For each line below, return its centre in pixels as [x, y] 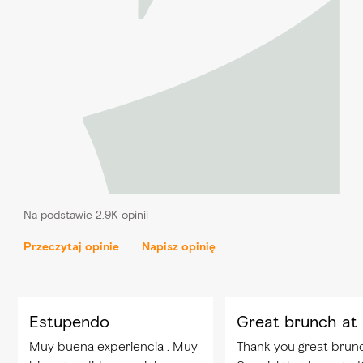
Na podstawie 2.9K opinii [85, 216]
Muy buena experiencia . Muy [113, 347]
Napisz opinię [179, 246]
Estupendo [69, 321]
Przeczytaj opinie [71, 246]
